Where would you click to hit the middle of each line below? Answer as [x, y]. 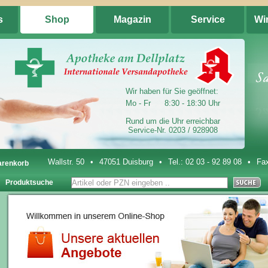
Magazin [133, 19]
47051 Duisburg [126, 162]
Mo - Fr [138, 103]
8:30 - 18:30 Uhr [192, 103]
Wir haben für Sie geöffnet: [172, 91]
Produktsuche [29, 182]
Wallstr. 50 [66, 162]
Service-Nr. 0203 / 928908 [173, 130]
